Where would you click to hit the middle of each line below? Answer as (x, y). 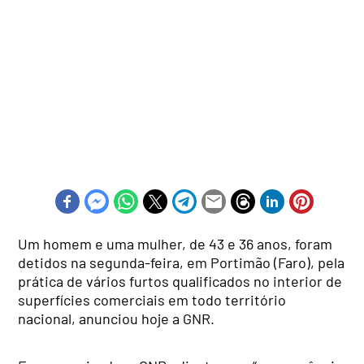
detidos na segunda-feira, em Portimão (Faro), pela (182, 262)
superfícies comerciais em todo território (152, 299)
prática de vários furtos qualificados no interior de (180, 281)
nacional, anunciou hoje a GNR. (117, 318)
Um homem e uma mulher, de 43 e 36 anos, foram (175, 243)
